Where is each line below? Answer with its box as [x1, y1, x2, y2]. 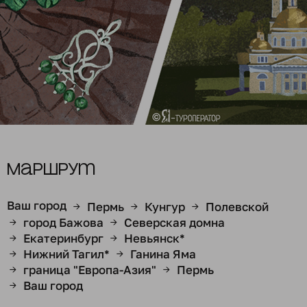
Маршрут [7, 162, 95, 178]
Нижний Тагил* [23, 247, 110, 261]
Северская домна [124, 215, 225, 230]
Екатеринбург [23, 231, 103, 245]
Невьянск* [124, 231, 185, 245]
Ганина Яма [130, 247, 196, 261]
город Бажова [23, 215, 103, 230]
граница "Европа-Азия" [23, 262, 156, 277]
